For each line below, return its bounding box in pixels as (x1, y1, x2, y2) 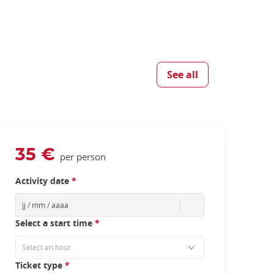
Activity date (15, 175, 72, 187)
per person (57, 150, 106, 163)
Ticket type (15, 259, 65, 271)
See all (167, 68, 198, 81)
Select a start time (15, 217, 95, 229)
